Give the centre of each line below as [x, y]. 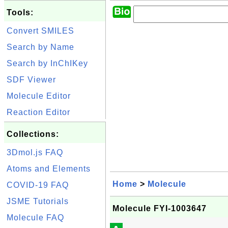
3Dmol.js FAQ [35, 152]
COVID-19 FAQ [38, 185]
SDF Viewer [31, 80]
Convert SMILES [40, 31]
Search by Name [40, 47]
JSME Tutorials [38, 201]
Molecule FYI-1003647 [160, 208]
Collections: [33, 134]
